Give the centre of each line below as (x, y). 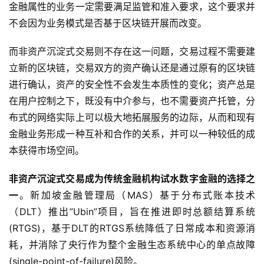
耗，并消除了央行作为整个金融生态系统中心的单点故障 (132, 245)
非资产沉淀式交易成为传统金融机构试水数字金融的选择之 (132, 179)
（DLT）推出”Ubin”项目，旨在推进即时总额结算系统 (132, 212)
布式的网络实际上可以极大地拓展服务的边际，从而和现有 (132, 118)
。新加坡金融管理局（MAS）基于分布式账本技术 (138, 195)
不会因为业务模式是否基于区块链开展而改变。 (108, 23)
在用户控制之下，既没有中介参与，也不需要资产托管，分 (132, 101)
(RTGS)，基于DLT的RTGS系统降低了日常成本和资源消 (132, 228)
